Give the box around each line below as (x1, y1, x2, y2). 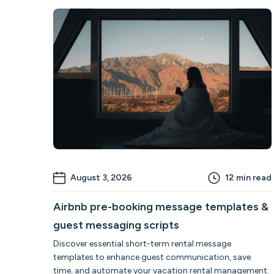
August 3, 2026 (70, 172, 132, 183)
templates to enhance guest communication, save (53, 251, 251, 262)
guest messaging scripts (53, 218, 179, 232)
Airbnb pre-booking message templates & (53, 199, 268, 213)
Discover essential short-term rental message (53, 238, 231, 249)
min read (236, 172, 272, 183)
